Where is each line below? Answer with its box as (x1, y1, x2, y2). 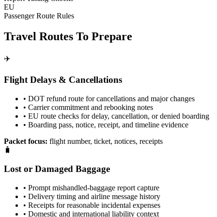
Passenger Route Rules (4, 11, 74, 20)
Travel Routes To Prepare (4, 30, 132, 43)
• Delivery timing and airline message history (23, 192, 160, 201)
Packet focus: (4, 137, 47, 146)
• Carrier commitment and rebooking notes (23, 103, 153, 112)
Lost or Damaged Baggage (4, 163, 110, 174)
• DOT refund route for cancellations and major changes (23, 94, 195, 103)
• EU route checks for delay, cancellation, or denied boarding (23, 112, 209, 121)
